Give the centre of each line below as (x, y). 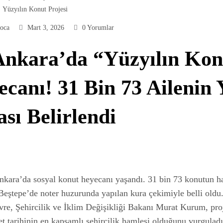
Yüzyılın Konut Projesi (35, 9)
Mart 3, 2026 (46, 27)
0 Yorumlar (98, 27)
